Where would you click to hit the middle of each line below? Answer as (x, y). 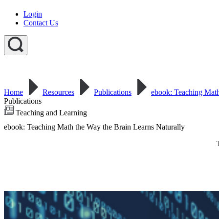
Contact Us (41, 23)
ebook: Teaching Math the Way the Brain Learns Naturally (94, 127)
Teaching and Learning (50, 113)
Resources (58, 92)
